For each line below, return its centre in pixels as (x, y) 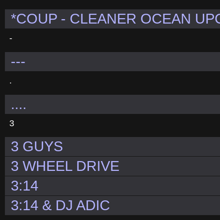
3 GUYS (37, 147)
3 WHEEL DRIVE (65, 166)
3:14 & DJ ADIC (60, 206)
